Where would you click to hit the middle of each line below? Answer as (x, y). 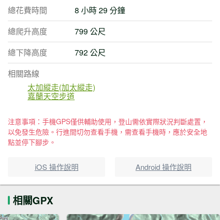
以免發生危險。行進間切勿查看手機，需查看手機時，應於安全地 (108, 132)
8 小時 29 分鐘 (100, 10)
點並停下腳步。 (32, 142)
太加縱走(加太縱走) (61, 87)
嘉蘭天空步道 (51, 96)
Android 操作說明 (164, 167)
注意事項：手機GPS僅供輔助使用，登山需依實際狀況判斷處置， (108, 121)
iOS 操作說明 (56, 167)
